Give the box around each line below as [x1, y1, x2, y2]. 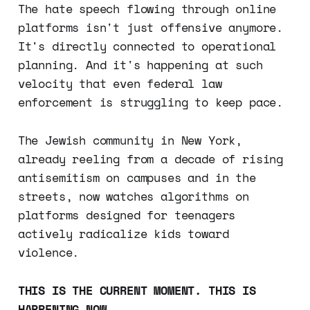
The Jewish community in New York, [17, 131, 243, 149]
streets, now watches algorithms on [17, 187, 249, 205]
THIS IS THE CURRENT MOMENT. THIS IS [17, 281, 256, 299]
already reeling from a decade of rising [17, 149, 284, 167]
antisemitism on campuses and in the [17, 168, 256, 186]
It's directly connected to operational [17, 37, 277, 55]
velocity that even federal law [17, 74, 222, 92]
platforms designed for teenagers [17, 206, 236, 224]
